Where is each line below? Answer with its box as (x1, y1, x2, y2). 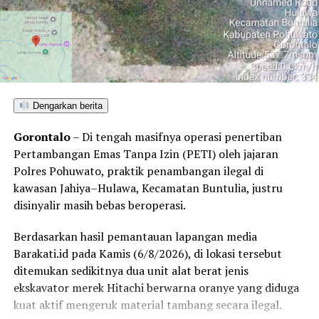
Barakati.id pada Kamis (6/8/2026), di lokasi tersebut (13, 246, 282, 262)
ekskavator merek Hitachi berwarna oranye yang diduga (13, 280, 299, 296)
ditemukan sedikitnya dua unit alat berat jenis (13, 263, 249, 279)
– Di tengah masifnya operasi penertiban (70, 129, 282, 145)
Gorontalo (13, 129, 70, 145)
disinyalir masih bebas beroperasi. (13, 197, 186, 214)
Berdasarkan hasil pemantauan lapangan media (13, 229, 257, 245)
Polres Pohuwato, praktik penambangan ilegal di (13, 163, 263, 179)
